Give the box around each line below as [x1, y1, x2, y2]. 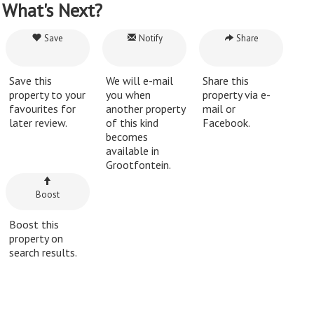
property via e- [203, 87, 271, 102]
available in [106, 143, 159, 158]
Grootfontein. [106, 157, 171, 172]
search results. [9, 245, 77, 259]
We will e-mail [106, 73, 173, 88]
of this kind [106, 115, 158, 130]
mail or [203, 101, 235, 116]
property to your [9, 87, 86, 102]
